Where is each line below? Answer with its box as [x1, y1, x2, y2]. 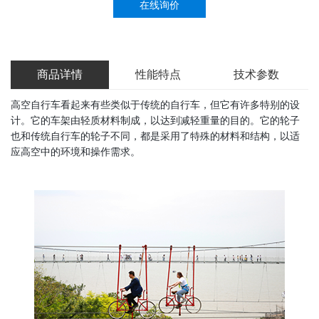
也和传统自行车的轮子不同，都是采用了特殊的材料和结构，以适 [11, 128, 300, 142]
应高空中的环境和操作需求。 [11, 144, 140, 158]
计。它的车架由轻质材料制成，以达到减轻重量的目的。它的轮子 [11, 113, 300, 127]
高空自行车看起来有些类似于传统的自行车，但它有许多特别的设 [11, 97, 300, 111]
